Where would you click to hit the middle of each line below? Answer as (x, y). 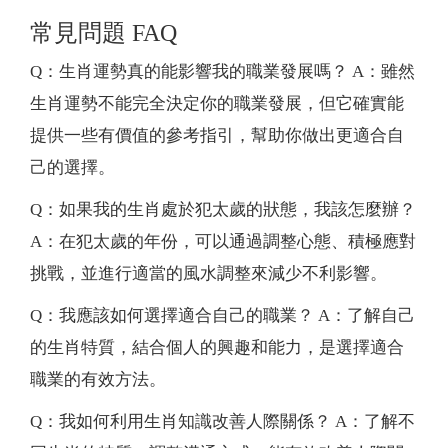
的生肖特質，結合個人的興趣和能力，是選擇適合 (217, 347)
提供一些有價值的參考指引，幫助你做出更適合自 (217, 135)
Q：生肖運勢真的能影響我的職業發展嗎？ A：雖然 (222, 71)
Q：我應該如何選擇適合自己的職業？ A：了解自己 (222, 315)
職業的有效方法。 (98, 379)
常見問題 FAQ (103, 32)
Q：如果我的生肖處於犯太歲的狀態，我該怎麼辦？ (223, 209)
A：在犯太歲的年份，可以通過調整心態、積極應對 (223, 241)
